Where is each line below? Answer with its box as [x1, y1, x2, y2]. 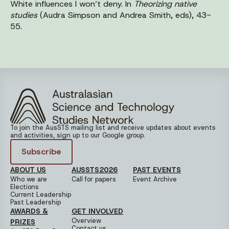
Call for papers [72, 174, 116, 184]
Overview [72, 216, 101, 225]
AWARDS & [10, 206, 48, 216]
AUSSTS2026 [72, 165, 118, 174]
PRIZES [10, 217, 35, 226]
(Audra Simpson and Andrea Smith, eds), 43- [37, 9, 211, 20]
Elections [10, 182, 39, 191]
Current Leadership [10, 190, 71, 199]
